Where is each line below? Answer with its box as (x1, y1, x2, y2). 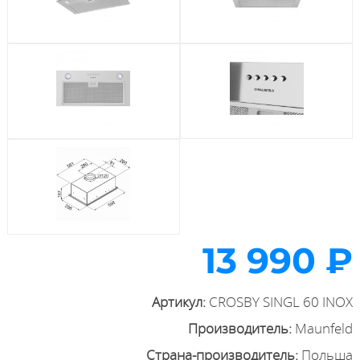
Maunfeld (295, 318, 354, 337)
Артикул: (152, 292, 210, 312)
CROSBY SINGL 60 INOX (209, 292, 354, 312)
